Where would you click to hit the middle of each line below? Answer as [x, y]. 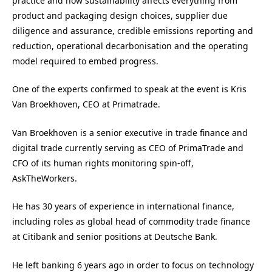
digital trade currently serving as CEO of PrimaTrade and [128, 148]
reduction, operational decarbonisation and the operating [130, 46]
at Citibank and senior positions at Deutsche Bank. [115, 237]
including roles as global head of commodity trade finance [131, 222]
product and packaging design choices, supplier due [120, 15]
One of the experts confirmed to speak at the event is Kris [129, 89]
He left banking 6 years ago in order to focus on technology [133, 265]
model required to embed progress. [85, 61]
